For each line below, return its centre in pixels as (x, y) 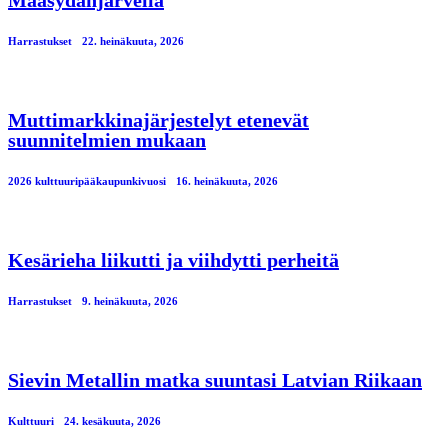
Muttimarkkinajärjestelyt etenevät (158, 120)
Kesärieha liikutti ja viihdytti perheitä (173, 259)
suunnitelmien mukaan (107, 140)
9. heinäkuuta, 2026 (130, 300)
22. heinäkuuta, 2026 (133, 41)
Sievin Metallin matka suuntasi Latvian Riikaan (215, 379)
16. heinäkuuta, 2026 (227, 180)
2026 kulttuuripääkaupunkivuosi (87, 180)
